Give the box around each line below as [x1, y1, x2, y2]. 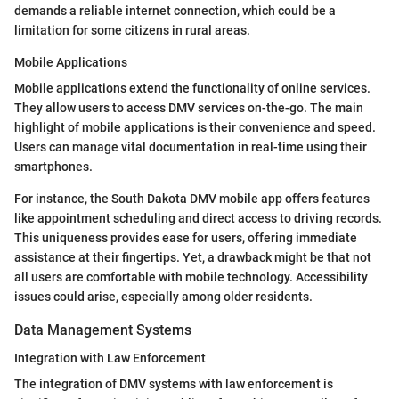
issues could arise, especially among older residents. [14, 289, 313, 305]
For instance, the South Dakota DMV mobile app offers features [14, 191, 370, 207]
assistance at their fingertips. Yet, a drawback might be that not [14, 250, 371, 265]
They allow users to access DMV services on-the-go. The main [14, 101, 363, 116]
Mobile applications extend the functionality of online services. [14, 81, 370, 96]
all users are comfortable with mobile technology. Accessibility [14, 270, 368, 285]
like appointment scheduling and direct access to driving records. [14, 211, 382, 226]
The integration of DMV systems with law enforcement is [14, 377, 333, 392]
